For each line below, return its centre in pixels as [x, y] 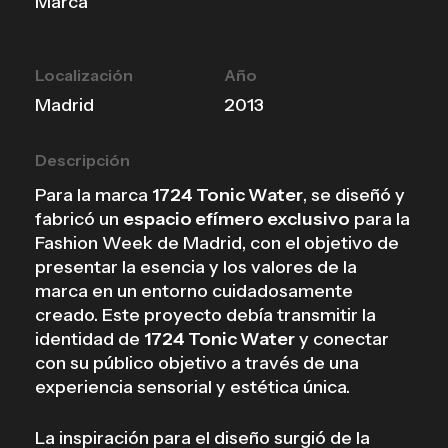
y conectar [341, 339]
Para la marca [93, 195]
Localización [83, 75]
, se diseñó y [353, 195]
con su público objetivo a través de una [196, 363]
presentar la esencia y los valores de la [195, 267]
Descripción [82, 160]
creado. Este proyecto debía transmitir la [205, 315]
